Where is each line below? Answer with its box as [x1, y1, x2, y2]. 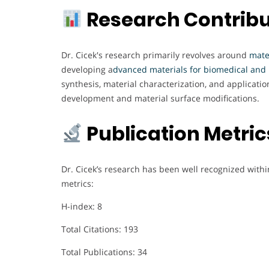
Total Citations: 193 [61, 223, 138, 235]
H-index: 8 [61, 200, 102, 212]
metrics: [61, 177, 94, 189]
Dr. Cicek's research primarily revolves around [61, 49, 249, 61]
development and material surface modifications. [61, 92, 259, 104]
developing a [61, 63, 113, 75]
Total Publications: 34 [61, 246, 147, 258]
